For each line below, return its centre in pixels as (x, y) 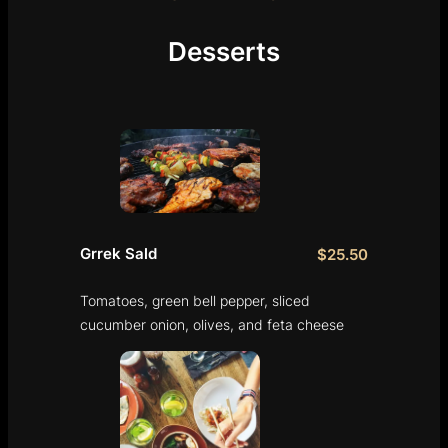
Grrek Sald (118, 254)
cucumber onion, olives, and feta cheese (212, 325)
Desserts (224, 50)
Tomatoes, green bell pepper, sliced (195, 301)
